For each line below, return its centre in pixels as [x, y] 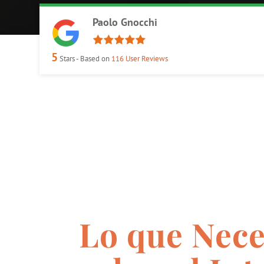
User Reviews [146, 58]
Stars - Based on [85, 58]
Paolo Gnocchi [125, 22]
